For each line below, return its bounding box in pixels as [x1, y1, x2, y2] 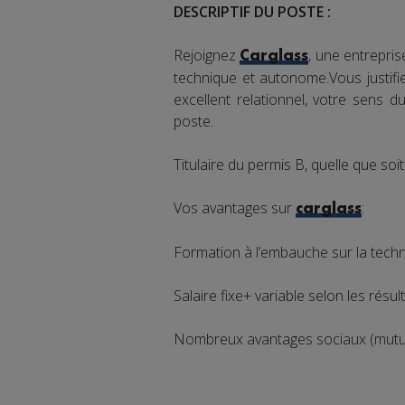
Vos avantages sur [174, 198, 296, 219]
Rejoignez [174, 45, 240, 66]
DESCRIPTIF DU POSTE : [174, 2, 331, 23]
